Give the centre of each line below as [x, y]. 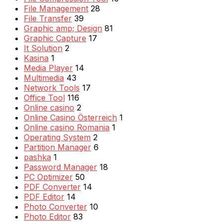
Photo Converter [55, 206]
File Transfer [48, 18]
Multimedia [44, 78]
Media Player [48, 68]
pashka [37, 157]
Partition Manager [57, 147]
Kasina [36, 58]
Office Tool [44, 97]
